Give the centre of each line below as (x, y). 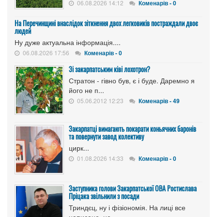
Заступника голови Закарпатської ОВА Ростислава (133, 188)
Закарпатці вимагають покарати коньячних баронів (132, 128)
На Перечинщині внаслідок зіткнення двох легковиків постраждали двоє (106, 23)
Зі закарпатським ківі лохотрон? (109, 69)
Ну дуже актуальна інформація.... (68, 42)
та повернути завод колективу (106, 136)
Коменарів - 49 (159, 101)
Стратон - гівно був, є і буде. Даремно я (132, 80)
